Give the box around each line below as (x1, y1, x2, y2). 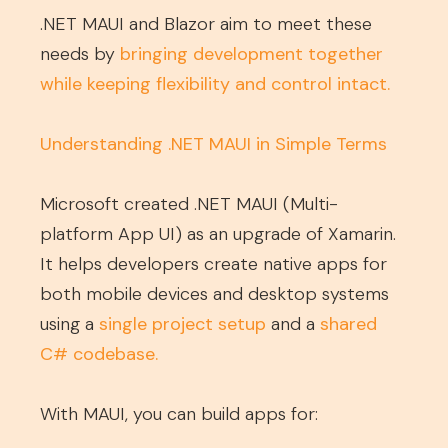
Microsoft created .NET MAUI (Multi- (40, 192, 338, 216)
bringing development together (120, 42, 383, 66)
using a (40, 312, 99, 336)
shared (320, 312, 377, 336)
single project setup (99, 312, 266, 336)
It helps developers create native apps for (40, 252, 387, 276)
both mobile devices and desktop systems (40, 282, 389, 306)
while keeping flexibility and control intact (40, 72, 387, 96)
